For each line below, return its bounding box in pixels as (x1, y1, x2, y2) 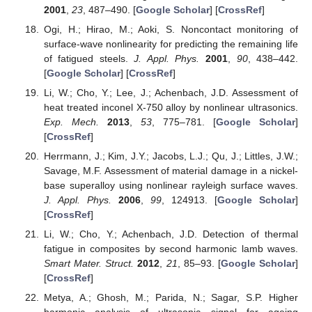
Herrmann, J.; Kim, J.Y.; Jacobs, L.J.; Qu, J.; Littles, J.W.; (43, 150, 298, 162)
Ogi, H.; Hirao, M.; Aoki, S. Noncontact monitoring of (43, 23, 298, 35)
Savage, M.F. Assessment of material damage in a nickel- (43, 164, 298, 176)
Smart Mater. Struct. (43, 258, 134, 270)
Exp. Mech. (43, 116, 99, 127)
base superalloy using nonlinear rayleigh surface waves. (43, 179, 298, 191)
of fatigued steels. (43, 52, 134, 64)
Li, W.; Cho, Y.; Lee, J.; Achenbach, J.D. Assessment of (43, 86, 298, 98)
